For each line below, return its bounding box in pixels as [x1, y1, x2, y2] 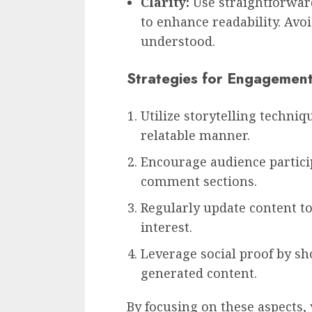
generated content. [141, 264, 257, 281]
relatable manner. [141, 126, 250, 143]
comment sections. [141, 172, 257, 189]
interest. [141, 218, 192, 235]
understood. [141, 32, 215, 49]
